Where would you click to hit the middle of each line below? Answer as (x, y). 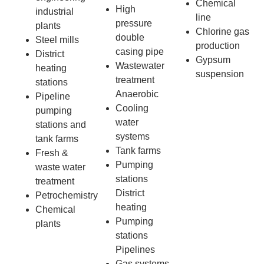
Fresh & (52, 153)
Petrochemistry (67, 195)
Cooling (132, 108)
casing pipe (140, 51)
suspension (220, 74)
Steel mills (57, 39)
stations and (61, 124)
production (218, 45)
